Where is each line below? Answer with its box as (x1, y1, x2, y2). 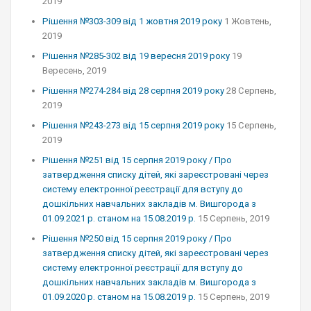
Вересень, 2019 (42, 65, 106, 76)
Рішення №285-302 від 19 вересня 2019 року (42, 51, 230, 61)
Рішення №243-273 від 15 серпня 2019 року (42, 120, 224, 131)
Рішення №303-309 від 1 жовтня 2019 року (42, 16, 222, 26)
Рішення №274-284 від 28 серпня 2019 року (42, 85, 224, 96)
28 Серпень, (226, 85, 276, 96)
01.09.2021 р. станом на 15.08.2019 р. (42, 213, 196, 224)
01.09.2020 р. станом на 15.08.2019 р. (42, 292, 196, 302)
